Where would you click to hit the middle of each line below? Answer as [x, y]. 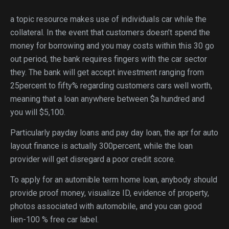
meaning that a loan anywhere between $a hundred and [107, 99]
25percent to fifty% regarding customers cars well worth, [111, 86]
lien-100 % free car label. [54, 220]
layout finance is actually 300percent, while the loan [101, 146]
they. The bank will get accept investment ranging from [107, 72]
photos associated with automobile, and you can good [106, 206]
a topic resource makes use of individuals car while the [108, 19]
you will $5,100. [38, 112]
